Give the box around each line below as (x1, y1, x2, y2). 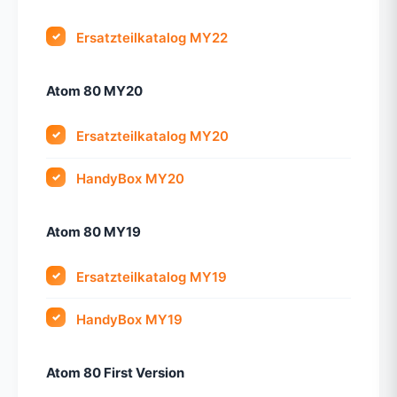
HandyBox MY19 (76, 310, 183, 328)
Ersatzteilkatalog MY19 (76, 269, 228, 286)
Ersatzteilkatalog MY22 (76, 29, 229, 47)
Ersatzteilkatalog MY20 (76, 128, 230, 145)
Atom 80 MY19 (46, 223, 141, 241)
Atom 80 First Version (46, 363, 184, 381)
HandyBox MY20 (76, 169, 185, 187)
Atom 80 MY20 (46, 82, 143, 100)
